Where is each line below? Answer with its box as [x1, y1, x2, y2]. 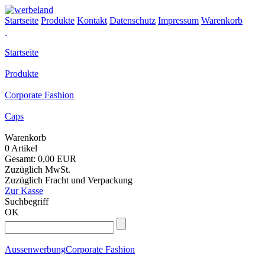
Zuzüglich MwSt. [5, 164, 70, 174]
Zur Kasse [5, 186, 43, 196]
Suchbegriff [5, 196, 49, 206]
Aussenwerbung [5, 244, 66, 254]
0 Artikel [5, 143, 37, 153]
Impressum [158, 15, 199, 25]
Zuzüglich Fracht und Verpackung [5, 175, 132, 185]
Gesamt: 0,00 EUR [5, 154, 76, 164]
